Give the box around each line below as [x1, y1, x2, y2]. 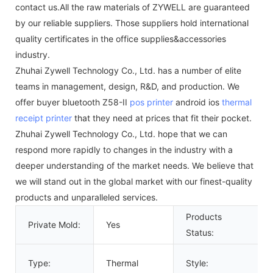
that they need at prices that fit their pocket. [72, 112, 252, 123]
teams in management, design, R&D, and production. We [15, 80, 239, 91]
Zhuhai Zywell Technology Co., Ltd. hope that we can [15, 128, 227, 139]
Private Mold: [28, 219, 80, 230]
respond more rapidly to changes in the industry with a [15, 144, 233, 155]
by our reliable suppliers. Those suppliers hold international [15, 17, 249, 28]
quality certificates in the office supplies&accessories [15, 33, 226, 44]
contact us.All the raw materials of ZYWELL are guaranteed [15, 1, 250, 12]
